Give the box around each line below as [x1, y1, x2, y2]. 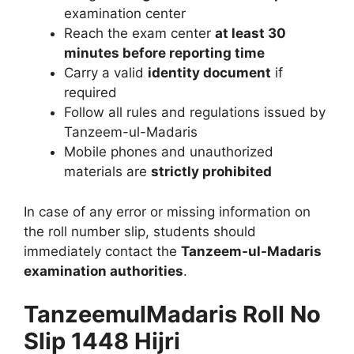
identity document [148, 65, 271, 81]
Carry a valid [64, 65, 148, 81]
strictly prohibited [151, 164, 272, 180]
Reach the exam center [64, 25, 215, 42]
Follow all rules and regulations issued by [64, 104, 326, 121]
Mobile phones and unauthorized [64, 144, 273, 160]
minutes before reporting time [64, 45, 265, 62]
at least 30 [215, 25, 286, 42]
